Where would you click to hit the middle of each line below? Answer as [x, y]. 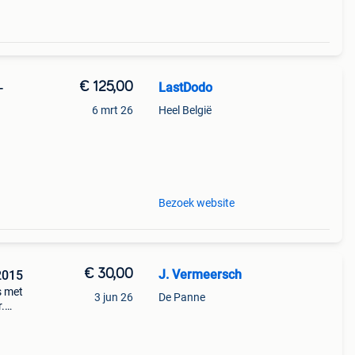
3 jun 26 [113, 297]
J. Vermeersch [200, 275]
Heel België [185, 110]
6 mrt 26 [112, 110]
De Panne [181, 297]
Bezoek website [196, 203]
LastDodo [185, 88]
